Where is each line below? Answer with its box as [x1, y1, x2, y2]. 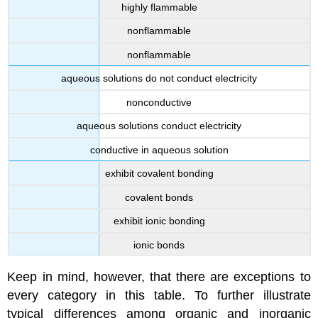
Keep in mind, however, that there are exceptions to [7, 270, 311, 285]
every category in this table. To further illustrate [7, 288, 311, 303]
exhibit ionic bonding [113, 215, 205, 227]
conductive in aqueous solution [89, 143, 229, 155]
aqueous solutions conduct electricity [77, 120, 241, 132]
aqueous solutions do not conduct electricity [61, 72, 257, 84]
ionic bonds [133, 238, 185, 251]
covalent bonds [125, 191, 193, 203]
